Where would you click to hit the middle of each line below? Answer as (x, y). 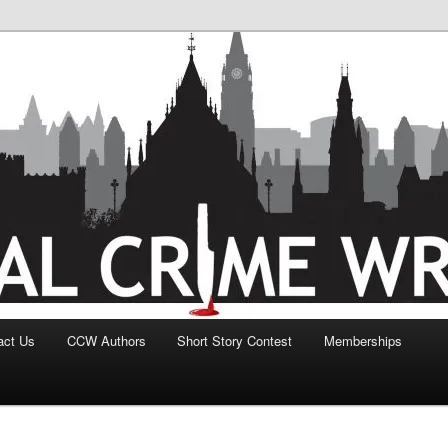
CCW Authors (106, 340)
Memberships (362, 340)
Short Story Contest (235, 340)
